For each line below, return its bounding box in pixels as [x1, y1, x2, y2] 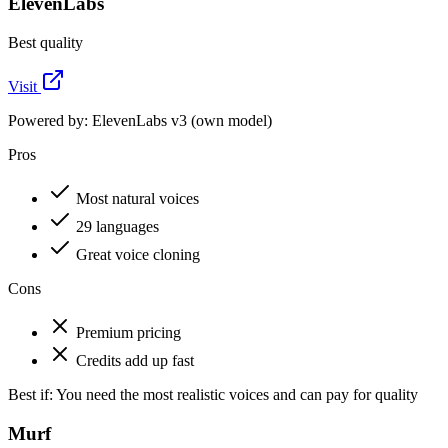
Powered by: [8, 112, 92, 130]
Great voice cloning [76, 246, 200, 264]
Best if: [8, 386, 53, 404]
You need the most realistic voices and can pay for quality [56, 386, 418, 404]
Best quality [8, 34, 83, 52]
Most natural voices [76, 190, 199, 208]
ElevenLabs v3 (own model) [92, 112, 272, 130]
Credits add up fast [76, 352, 194, 370]
